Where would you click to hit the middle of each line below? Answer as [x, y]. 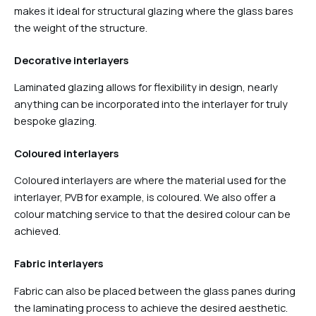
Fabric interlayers [59, 263]
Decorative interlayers [71, 60]
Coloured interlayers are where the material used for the [150, 180]
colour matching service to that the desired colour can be [152, 214]
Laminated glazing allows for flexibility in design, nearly [146, 87]
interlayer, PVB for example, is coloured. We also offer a [145, 197]
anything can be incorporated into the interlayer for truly [151, 104]
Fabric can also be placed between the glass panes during [155, 290]
